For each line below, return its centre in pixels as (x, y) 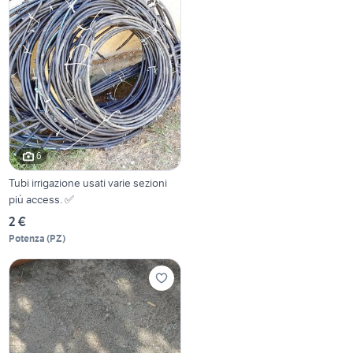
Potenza (27, 238)
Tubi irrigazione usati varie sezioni (88, 182)
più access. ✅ (42, 199)
